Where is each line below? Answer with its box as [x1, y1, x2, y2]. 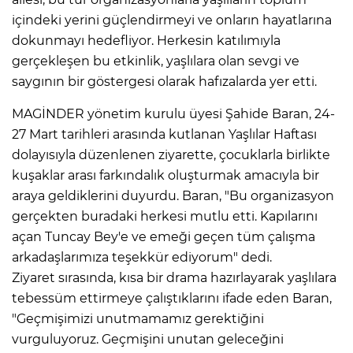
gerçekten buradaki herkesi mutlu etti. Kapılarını [12, 209, 318, 225]
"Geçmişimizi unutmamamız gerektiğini [12, 311, 264, 327]
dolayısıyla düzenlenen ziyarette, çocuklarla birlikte [12, 147, 330, 163]
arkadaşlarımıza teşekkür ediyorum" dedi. [12, 250, 272, 266]
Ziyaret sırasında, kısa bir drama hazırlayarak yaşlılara [12, 270, 336, 286]
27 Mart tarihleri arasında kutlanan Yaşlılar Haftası [12, 127, 317, 143]
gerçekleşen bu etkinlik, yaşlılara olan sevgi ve [12, 54, 299, 69]
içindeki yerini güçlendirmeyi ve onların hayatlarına [12, 13, 332, 28]
